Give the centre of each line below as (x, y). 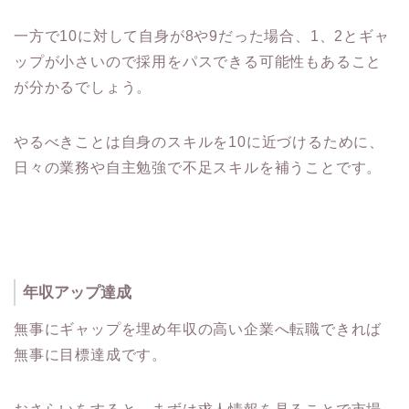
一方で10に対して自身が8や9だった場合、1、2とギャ (202, 36)
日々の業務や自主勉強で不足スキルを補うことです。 (198, 167)
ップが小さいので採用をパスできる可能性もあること (198, 61)
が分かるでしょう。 (83, 87)
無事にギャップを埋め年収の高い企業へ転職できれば (198, 330)
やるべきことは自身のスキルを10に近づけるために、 (199, 142)
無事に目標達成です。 (90, 355)
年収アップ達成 (77, 292)
